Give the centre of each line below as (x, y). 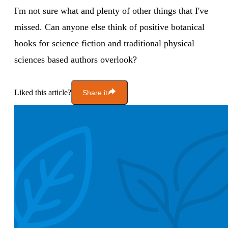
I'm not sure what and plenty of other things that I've (111, 11)
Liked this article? (43, 92)
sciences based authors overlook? (76, 60)
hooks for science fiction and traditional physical (104, 44)
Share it (95, 92)
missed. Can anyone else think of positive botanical (109, 27)
